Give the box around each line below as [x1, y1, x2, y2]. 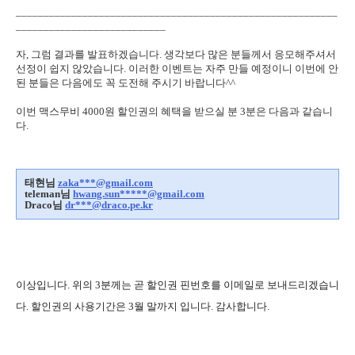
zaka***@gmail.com [58, 176, 153, 189]
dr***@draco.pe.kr [65, 198, 153, 211]
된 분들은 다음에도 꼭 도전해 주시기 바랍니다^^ [16, 76, 235, 89]
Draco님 [25, 198, 65, 211]
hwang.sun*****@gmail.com [73, 187, 204, 200]
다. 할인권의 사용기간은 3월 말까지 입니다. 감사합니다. [16, 300, 269, 312]
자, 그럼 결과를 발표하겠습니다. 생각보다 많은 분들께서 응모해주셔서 [16, 48, 336, 60]
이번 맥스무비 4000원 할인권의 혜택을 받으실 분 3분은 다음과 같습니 [16, 105, 333, 117]
